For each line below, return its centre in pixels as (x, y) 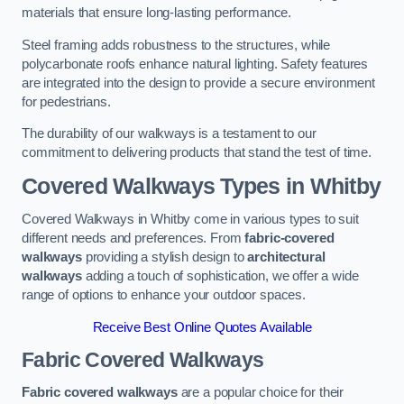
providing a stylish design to (165, 257)
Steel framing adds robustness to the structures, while (176, 45)
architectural (286, 257)
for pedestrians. (66, 101)
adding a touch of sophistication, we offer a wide (220, 276)
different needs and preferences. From (133, 239)
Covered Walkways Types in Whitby (202, 186)
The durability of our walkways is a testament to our (169, 134)
